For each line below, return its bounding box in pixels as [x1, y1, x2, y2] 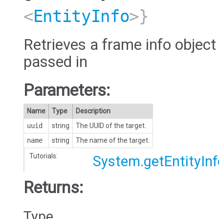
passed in [23, 53, 88, 71]
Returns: [23, 177, 83, 197]
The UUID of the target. [76, 121, 146, 130]
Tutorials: [29, 152, 58, 160]
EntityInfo [33, 6, 130, 26]
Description [76, 107, 110, 115]
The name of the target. [76, 136, 150, 144]
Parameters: [23, 80, 110, 100]
